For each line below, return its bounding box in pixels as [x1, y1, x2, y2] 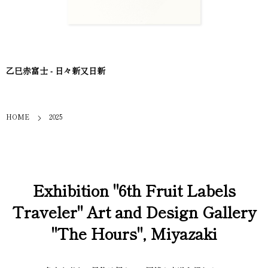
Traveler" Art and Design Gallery [12, 200, 256, 223]
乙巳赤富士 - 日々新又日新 [6, 64, 105, 77]
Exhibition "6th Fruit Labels [32, 178, 236, 201]
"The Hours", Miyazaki [51, 221, 217, 244]
